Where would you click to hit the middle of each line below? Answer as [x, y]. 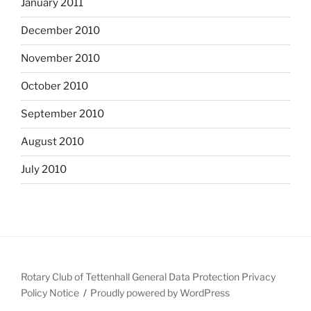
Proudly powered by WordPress [160, 292]
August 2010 [52, 142]
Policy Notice [50, 292]
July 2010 [44, 170]
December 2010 [60, 31]
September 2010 [62, 114]
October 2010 [54, 86]
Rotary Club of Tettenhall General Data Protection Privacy [148, 276]
